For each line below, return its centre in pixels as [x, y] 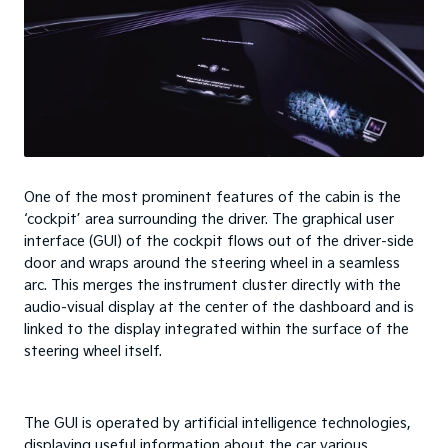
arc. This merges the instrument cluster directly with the [212, 285]
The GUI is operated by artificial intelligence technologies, [217, 423]
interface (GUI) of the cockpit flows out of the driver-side [219, 241]
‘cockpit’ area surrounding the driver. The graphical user [209, 219]
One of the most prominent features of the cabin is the [212, 197]
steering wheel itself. [93, 351]
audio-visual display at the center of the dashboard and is [219, 307]
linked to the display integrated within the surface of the [216, 329]
